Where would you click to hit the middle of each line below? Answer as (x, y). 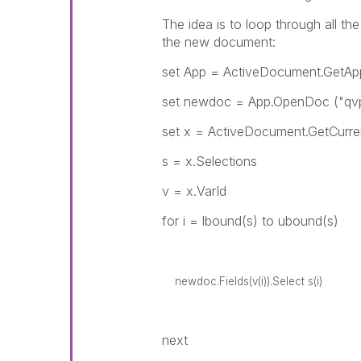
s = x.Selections (210, 161)
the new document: (219, 42)
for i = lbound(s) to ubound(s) (251, 221)
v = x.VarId (195, 191)
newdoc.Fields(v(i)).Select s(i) (243, 281)
